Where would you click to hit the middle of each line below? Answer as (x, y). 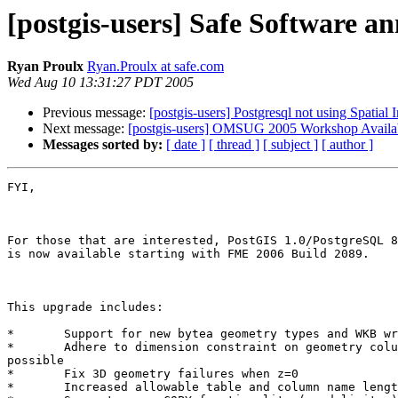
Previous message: (96, 113)
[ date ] (186, 145)
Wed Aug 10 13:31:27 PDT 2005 (100, 83)
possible (36, 361)
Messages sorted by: (103, 145)
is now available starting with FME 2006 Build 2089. (188, 254)
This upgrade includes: (85, 307)
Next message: (85, 129)
